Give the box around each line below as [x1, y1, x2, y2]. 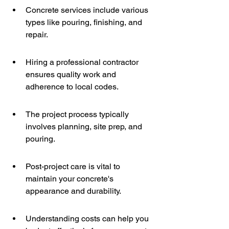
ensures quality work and [26, 70, 118, 79]
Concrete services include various [26, 5, 150, 15]
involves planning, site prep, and [26, 122, 144, 131]
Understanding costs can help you [26, 214, 151, 223]
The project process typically [26, 109, 131, 119]
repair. [26, 30, 48, 39]
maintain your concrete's [26, 174, 116, 184]
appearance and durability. [26, 186, 121, 196]
